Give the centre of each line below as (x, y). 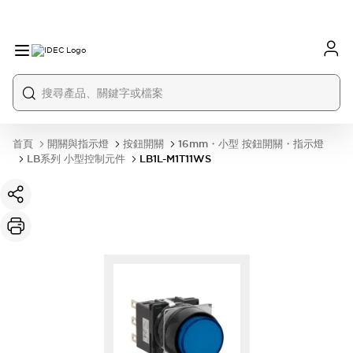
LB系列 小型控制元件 (76, 159)
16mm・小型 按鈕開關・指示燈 (251, 144)
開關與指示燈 (78, 144)
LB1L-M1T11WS (175, 159)
